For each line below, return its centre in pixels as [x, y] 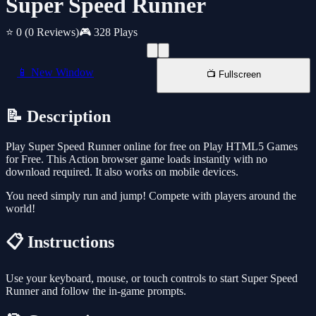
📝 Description [58, 117]
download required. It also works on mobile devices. [122, 172]
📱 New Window [55, 73]
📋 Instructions [60, 242]
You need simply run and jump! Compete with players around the [151, 196]
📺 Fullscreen [233, 75]
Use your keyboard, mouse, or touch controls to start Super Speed [152, 279]
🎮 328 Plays [108, 32]
